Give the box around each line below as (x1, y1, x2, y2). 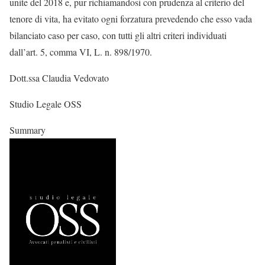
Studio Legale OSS (9, 98, 82, 110)
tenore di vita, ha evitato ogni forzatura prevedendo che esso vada (9, 12, 252, 25)
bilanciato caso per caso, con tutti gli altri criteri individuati (9, 29, 227, 41)
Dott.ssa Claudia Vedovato (9, 72, 109, 84)
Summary (9, 124, 46, 136)
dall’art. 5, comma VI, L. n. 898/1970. (9, 46, 152, 58)
